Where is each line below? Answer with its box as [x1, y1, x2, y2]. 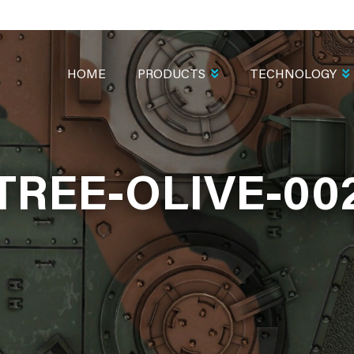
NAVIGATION [47, 59, 126, 72]
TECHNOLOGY [250, 69, 337, 81]
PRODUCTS [137, 69, 205, 81]
